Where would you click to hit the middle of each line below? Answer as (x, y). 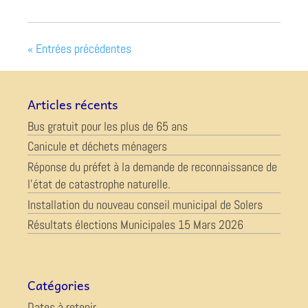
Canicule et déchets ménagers (97, 146)
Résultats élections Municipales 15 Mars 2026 (135, 225)
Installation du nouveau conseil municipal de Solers (145, 204)
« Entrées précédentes (79, 48)
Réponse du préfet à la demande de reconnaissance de (152, 167)
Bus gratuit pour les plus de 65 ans (108, 126)
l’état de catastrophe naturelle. (99, 184)
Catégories (58, 285)
